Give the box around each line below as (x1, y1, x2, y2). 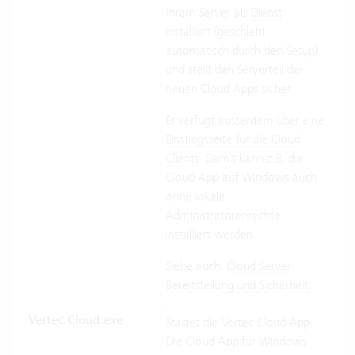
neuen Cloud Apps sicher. (166, 81, 293, 97)
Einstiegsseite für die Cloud (166, 132, 300, 147)
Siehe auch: (166, 258, 227, 274)
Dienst (250, 5, 282, 21)
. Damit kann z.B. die (199, 151, 303, 166)
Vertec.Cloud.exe (29, 312, 123, 329)
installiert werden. (166, 227, 256, 242)
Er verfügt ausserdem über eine (166, 113, 324, 128)
